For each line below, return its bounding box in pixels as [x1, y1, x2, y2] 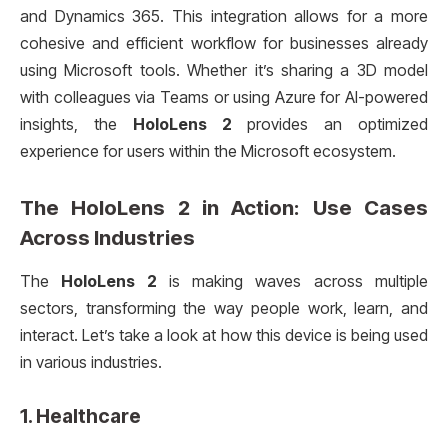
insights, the [20, 114, 133, 134]
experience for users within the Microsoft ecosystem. [20, 141, 396, 161]
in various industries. [20, 352, 162, 372]
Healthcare [36, 403, 141, 428]
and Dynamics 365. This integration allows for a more [20, 6, 428, 26]
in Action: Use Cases [189, 194, 429, 220]
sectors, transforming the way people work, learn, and [20, 298, 428, 318]
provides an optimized [231, 114, 429, 134]
